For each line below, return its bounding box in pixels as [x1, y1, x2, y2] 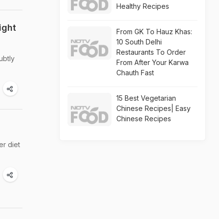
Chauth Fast [116, 68, 154, 77]
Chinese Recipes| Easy [116, 104, 191, 112]
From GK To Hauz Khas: [116, 27, 192, 36]
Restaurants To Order [116, 48, 186, 56]
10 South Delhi [116, 38, 162, 46]
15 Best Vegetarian [116, 94, 176, 102]
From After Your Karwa [116, 58, 189, 66]
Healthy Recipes [116, 2, 169, 10]
